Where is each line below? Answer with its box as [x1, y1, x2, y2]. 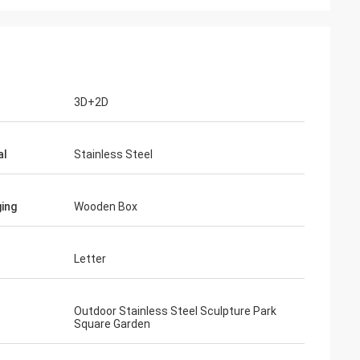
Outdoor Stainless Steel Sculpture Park [74, 305, 276, 317]
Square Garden [74, 317, 150, 330]
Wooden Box [74, 200, 137, 213]
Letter [74, 252, 106, 265]
